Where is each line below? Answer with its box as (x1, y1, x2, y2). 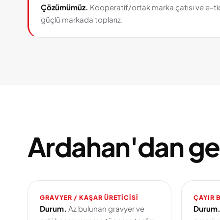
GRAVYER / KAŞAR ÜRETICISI (40, 193, 138, 201)
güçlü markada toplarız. (41, 15, 123, 24)
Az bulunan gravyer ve (67, 204, 144, 213)
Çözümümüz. (41, 2, 88, 12)
